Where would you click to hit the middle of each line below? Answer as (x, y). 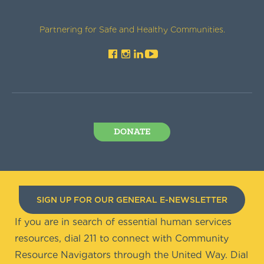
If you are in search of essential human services (123, 222)
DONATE (132, 132)
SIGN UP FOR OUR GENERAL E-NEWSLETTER (132, 200)
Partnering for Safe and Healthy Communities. (132, 29)
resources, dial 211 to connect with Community (122, 238)
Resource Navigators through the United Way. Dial (131, 255)
